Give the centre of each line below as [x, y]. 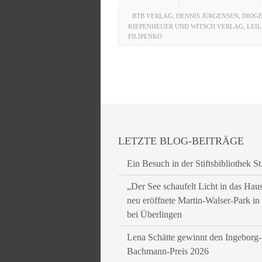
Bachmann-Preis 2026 [168, 251]
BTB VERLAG [152, 16]
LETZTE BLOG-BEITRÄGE [181, 141]
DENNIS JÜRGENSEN [207, 16]
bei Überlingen [154, 214]
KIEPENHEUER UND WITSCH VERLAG [186, 26]
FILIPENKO [145, 36]
